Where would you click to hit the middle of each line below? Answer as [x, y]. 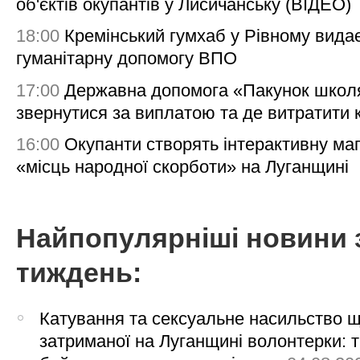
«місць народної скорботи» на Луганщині [182, 166]
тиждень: [79, 272]
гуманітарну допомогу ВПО [127, 59]
